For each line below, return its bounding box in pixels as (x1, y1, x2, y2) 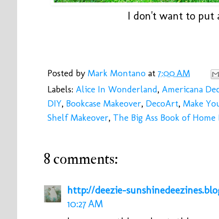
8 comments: (44, 150, 118, 169)
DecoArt (146, 98, 178, 109)
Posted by (47, 67, 88, 79)
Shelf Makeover (47, 112, 109, 124)
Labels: (47, 84, 76, 95)
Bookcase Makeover (66, 98, 141, 109)
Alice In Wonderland (76, 84, 157, 95)
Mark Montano (88, 67, 146, 79)
